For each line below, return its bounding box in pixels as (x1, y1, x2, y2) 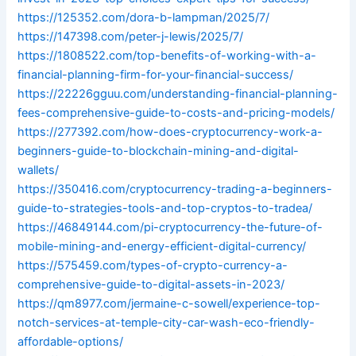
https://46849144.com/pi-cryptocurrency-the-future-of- (17, 220, 323, 235)
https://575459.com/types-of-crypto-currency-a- (17, 258, 288, 273)
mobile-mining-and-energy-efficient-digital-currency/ (17, 239, 307, 254)
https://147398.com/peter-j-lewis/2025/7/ (17, 29, 244, 44)
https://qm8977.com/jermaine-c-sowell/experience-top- (17, 296, 321, 311)
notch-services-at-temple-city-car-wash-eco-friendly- (17, 315, 315, 331)
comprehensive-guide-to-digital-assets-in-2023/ (17, 277, 285, 292)
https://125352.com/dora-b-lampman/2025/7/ (17, 10, 270, 25)
